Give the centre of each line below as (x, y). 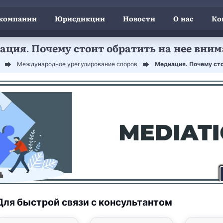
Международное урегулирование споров (77, 64)
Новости (139, 19)
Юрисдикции (80, 19)
